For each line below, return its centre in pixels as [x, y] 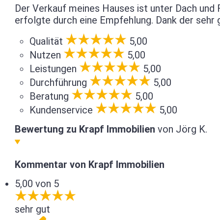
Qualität [46, 41]
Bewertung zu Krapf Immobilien [85, 129]
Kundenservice [61, 110]
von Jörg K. [181, 129]
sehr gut [32, 209]
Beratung [49, 96]
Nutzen [45, 55]
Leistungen [53, 69]
